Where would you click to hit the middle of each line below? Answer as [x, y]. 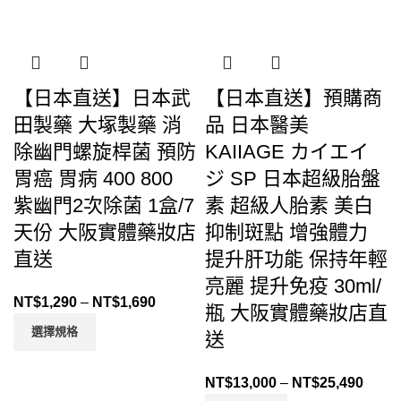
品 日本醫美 [257, 124]
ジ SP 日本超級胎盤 [293, 178]
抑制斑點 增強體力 [286, 232]
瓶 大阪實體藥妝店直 [296, 312]
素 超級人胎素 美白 [289, 205]
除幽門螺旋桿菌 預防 [105, 151]
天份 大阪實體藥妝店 [105, 232]
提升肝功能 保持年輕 [296, 259]
